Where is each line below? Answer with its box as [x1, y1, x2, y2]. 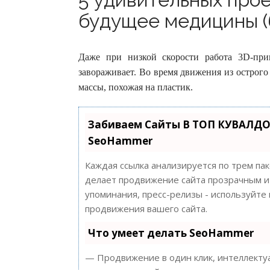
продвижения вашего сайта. [85, 202, 207, 215]
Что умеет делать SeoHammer [88, 226, 254, 240]
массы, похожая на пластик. [78, 82, 193, 92]
